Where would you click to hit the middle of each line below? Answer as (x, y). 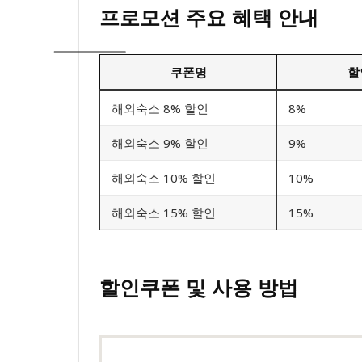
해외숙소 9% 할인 (160, 143)
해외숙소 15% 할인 (164, 212)
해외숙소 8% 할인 (160, 108)
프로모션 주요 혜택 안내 (209, 17)
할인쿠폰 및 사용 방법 (199, 287)
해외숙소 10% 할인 (164, 177)
